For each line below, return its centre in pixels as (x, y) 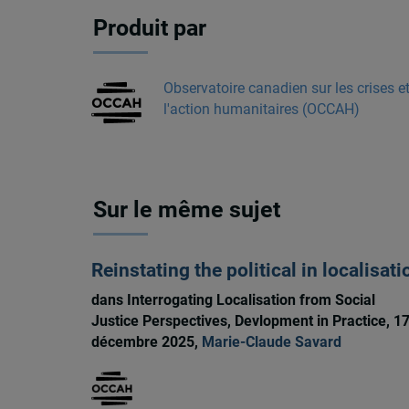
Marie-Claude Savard (271, 342)
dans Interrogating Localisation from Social (233, 300)
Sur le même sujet (187, 210)
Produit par (150, 28)
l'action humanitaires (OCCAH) (261, 109)
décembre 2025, (146, 342)
